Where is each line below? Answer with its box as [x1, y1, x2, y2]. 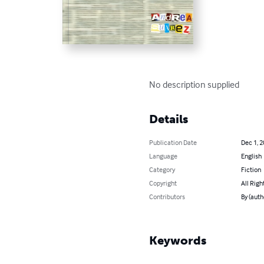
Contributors [149, 192, 186, 201]
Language [149, 151, 178, 160]
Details [149, 111, 189, 126]
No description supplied [149, 78, 240, 90]
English [240, 151, 262, 160]
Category [149, 164, 176, 174]
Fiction [240, 164, 261, 174]
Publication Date [149, 137, 197, 147]
